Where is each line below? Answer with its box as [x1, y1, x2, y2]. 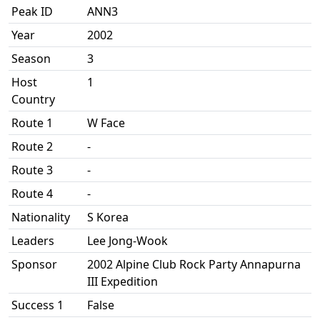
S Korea [87, 209, 129, 225]
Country [11, 91, 55, 107]
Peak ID [11, 4, 53, 19]
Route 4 [11, 186, 53, 201]
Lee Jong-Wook [87, 233, 168, 249]
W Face [87, 115, 125, 131]
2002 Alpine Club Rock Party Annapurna [87, 256, 301, 272]
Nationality [11, 209, 70, 225]
